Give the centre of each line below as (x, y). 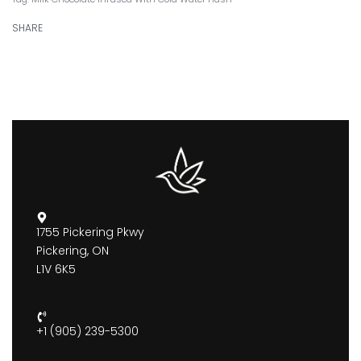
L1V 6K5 (56, 270)
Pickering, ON (73, 251)
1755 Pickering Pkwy (90, 232)
